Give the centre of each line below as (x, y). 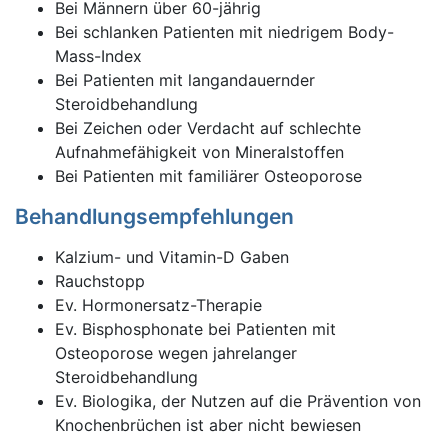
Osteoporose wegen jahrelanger (176, 353)
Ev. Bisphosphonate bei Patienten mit (195, 329)
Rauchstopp (100, 281)
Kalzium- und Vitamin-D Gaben (172, 257)
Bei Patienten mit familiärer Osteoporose (208, 176)
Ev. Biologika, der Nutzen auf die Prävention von (238, 401)
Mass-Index (98, 56)
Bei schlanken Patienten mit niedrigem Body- (224, 32)
